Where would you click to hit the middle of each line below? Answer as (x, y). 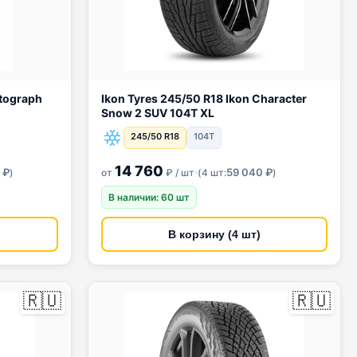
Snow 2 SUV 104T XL (158, 113)
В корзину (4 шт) (214, 234)
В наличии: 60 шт (149, 197)
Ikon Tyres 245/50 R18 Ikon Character (152, 98)
